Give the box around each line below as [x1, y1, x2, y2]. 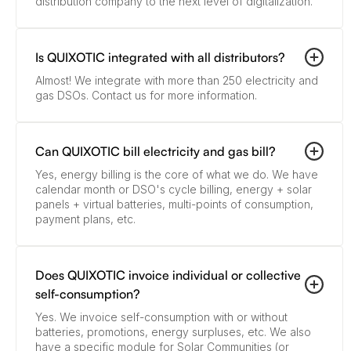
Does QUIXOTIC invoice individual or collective [35, 267, 301, 284]
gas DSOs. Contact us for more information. [35, 89, 257, 103]
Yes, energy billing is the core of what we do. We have [35, 168, 318, 182]
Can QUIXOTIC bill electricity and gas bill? [35, 143, 276, 160]
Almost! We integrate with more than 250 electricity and [35, 74, 318, 88]
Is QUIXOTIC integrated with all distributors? [35, 49, 285, 66]
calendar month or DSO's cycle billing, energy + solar [35, 183, 312, 197]
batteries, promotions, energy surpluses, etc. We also [35, 325, 311, 339]
